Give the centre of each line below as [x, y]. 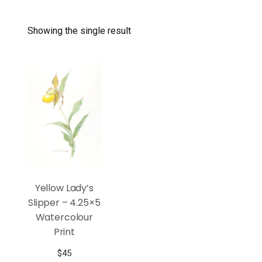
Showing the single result [79, 31]
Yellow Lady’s [64, 188]
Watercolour [64, 218]
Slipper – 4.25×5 [64, 203]
